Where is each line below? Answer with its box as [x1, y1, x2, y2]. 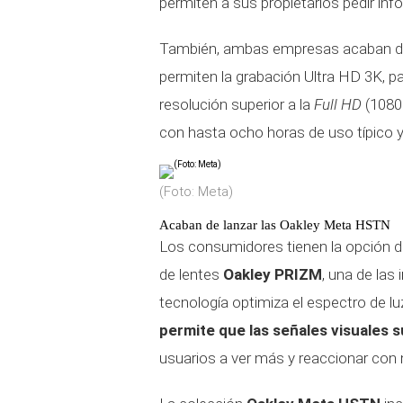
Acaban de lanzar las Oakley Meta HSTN [159, 218, 390, 232]
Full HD [314, 95, 362, 113]
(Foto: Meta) [159, 184, 233, 200]
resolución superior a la [159, 95, 314, 113]
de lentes [159, 265, 223, 283]
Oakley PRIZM [223, 265, 322, 283]
